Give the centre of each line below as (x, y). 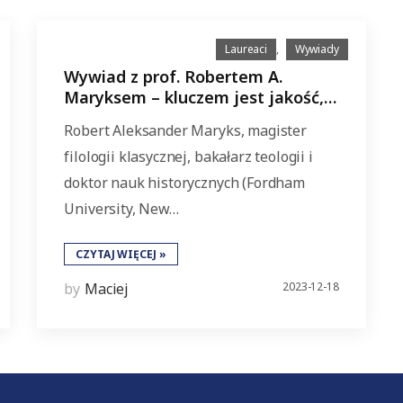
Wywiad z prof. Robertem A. (174, 76)
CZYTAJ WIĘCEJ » (121, 254)
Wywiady (317, 49)
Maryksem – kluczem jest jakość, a (201, 97)
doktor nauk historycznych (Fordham (184, 183)
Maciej (107, 289)
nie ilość (96, 118)
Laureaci (246, 49)
